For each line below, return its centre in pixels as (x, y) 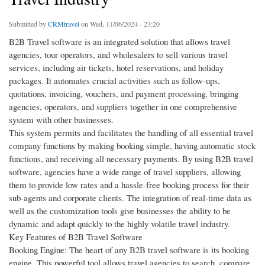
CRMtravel (64, 24)
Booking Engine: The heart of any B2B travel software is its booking (129, 250)
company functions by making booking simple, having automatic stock (132, 146)
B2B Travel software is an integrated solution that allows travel (119, 42)
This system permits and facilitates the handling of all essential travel (131, 133)
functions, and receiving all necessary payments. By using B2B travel (131, 159)
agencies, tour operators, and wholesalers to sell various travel (118, 55)
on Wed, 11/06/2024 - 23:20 (119, 24)
